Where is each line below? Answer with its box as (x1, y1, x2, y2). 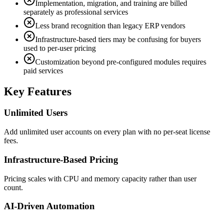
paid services (23, 66, 63, 75)
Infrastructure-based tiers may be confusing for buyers (35, 35, 201, 44)
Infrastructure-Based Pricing (4, 154, 118, 165)
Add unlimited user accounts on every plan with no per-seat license (4, 128, 210, 136)
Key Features (4, 85, 71, 98)
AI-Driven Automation (4, 201, 95, 212)
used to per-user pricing (23, 44, 96, 52)
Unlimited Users (4, 108, 67, 118)
